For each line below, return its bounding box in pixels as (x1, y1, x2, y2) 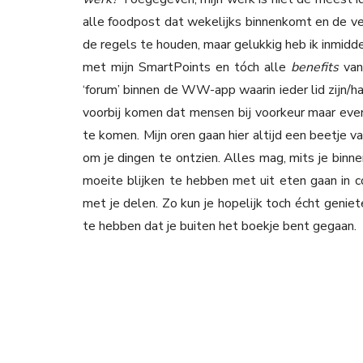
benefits (291, 58, 344, 76)
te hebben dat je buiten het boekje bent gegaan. (83, 216, 357, 235)
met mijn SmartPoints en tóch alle (83, 58, 291, 76)
